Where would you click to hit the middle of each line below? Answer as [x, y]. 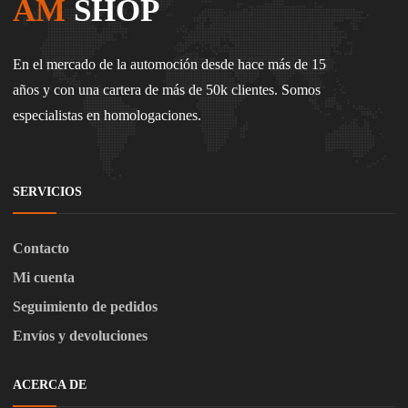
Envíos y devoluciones [80, 336]
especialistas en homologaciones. [107, 116]
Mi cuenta [44, 278]
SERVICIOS [47, 192]
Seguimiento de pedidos [85, 307]
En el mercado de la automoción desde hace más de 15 [169, 65]
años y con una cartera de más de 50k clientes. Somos [167, 90]
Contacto [41, 249]
